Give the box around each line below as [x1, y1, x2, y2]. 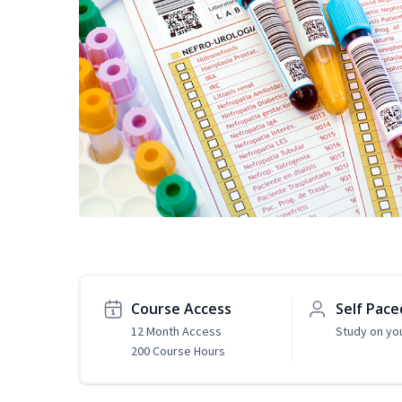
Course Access [131, 299, 232, 319]
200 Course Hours [131, 343, 225, 360]
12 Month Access [131, 323, 222, 340]
